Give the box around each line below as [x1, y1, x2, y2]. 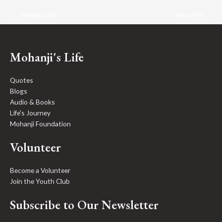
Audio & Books [10, 98, 55, 107]
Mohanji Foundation [10, 119, 71, 128]
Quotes [10, 76, 33, 85]
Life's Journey [10, 109, 51, 117]
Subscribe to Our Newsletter [10, 197, 159, 213]
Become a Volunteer [10, 166, 70, 175]
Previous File [18, 10, 57, 19]
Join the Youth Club [10, 177, 70, 186]
